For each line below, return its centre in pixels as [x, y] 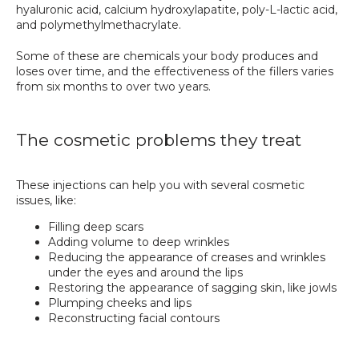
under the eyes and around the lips [145, 272]
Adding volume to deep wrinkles [139, 242]
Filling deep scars [96, 226]
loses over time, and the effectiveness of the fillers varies [175, 71]
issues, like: [46, 200]
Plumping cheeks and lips [120, 303]
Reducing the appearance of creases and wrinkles [187, 257]
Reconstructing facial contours [134, 318]
